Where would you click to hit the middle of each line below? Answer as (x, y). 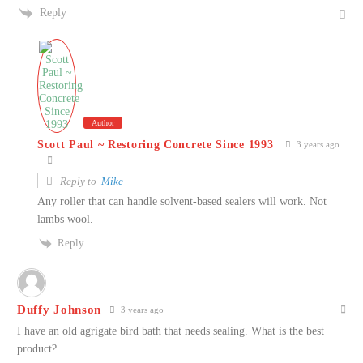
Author (103, 123)
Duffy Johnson (60, 310)
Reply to (79, 181)
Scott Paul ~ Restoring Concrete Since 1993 (156, 144)
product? (37, 349)
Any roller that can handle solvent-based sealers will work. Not (182, 202)
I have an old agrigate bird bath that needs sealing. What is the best (171, 331)
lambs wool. (65, 220)
